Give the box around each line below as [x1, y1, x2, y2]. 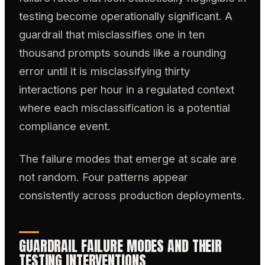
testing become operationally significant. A [19, 9, 232, 22]
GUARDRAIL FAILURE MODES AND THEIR [19, 235, 222, 257]
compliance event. [19, 119, 111, 132]
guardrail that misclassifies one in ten [19, 27, 205, 41]
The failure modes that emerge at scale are [19, 152, 237, 166]
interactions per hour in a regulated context [19, 82, 234, 96]
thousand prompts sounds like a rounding [19, 46, 226, 59]
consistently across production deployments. [19, 189, 245, 202]
